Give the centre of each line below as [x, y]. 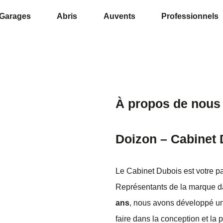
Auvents [119, 16]
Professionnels [190, 16]
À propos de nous [168, 104]
